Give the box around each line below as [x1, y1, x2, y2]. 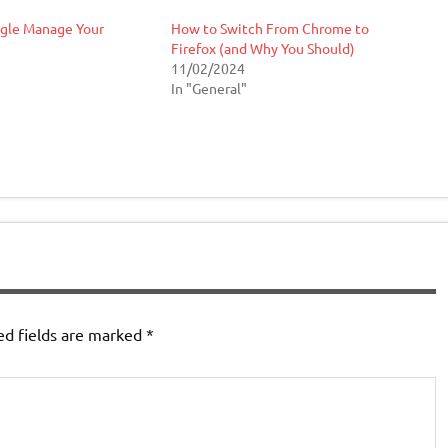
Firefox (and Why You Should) [170, 39, 355, 58]
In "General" [170, 79, 247, 98]
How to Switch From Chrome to [170, 19, 369, 38]
